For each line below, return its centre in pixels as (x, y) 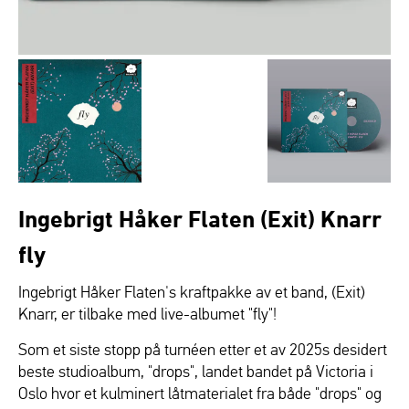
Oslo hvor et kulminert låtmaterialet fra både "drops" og (200, 393)
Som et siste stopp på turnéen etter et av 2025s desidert (203, 349)
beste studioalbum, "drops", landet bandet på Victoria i (196, 371)
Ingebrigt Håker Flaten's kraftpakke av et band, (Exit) (192, 292)
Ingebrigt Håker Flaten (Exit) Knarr (200, 218)
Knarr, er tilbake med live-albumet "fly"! (147, 314)
